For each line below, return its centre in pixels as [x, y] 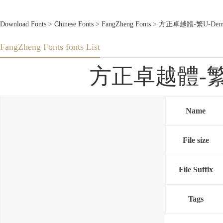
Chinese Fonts [74, 24]
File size [196, 140]
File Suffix [196, 170]
